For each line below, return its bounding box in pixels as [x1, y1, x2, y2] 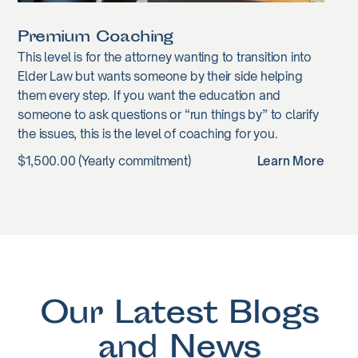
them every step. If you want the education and [18, 87, 281, 103]
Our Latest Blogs [39, 292, 319, 340]
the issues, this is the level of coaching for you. [18, 125, 278, 141]
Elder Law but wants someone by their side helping [18, 68, 303, 84]
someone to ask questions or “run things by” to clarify [18, 106, 319, 122]
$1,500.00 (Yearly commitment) [18, 153, 191, 169]
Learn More [257, 153, 324, 169]
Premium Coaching [18, 26, 173, 50]
